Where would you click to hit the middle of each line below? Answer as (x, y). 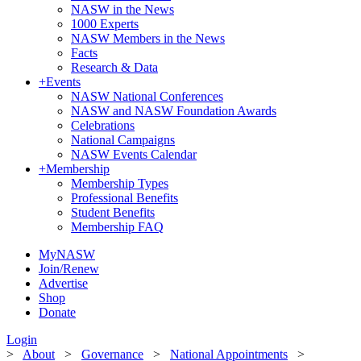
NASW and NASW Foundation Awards (174, 111)
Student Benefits (113, 212)
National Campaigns (123, 140)
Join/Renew (69, 269)
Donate (57, 312)
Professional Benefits (124, 198)
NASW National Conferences (147, 96)
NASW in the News (122, 9)
